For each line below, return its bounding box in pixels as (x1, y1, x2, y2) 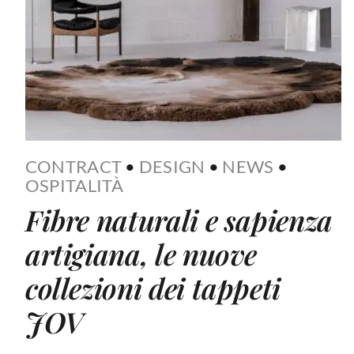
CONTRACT (24, 155, 122, 177)
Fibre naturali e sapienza (24, 200, 333, 239)
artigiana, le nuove (24, 234, 258, 273)
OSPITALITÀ (24, 174, 124, 196)
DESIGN (138, 155, 205, 177)
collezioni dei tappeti (24, 268, 281, 307)
